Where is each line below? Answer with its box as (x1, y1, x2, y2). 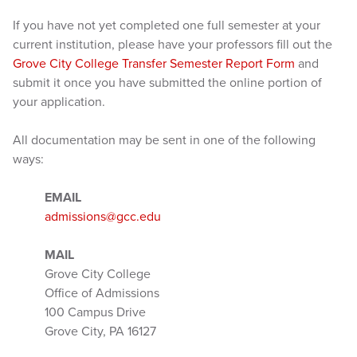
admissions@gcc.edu (45, 208, 161, 225)
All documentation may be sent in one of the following (13, 131, 316, 148)
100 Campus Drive (45, 304, 146, 320)
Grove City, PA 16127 (45, 323, 156, 339)
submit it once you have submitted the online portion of (13, 74, 322, 91)
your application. (13, 93, 105, 110)
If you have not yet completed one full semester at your (13, 17, 320, 33)
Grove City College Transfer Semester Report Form (13, 55, 295, 72)
